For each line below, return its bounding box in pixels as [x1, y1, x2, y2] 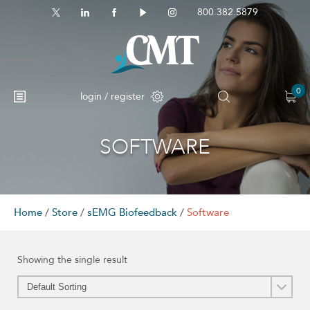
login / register [80, 89, 145, 103]
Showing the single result [17, 253, 127, 266]
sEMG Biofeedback [87, 206, 177, 219]
